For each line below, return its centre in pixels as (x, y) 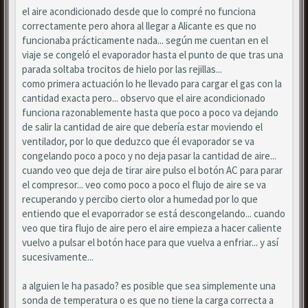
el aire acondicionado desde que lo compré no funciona (139, 11)
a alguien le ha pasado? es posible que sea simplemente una (149, 286)
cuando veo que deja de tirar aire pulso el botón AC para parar (152, 170)
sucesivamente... (58, 257)
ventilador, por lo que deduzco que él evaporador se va (138, 141)
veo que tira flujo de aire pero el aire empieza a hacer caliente (152, 228)
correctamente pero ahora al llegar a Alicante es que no (139, 26)
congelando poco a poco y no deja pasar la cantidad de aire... (149, 156)
